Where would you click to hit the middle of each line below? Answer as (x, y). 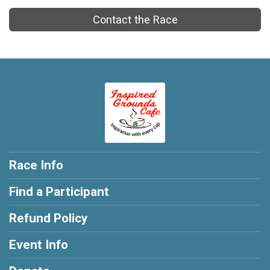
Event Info (39, 245)
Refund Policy (48, 218)
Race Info (36, 165)
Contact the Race (135, 20)
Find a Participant (59, 192)
